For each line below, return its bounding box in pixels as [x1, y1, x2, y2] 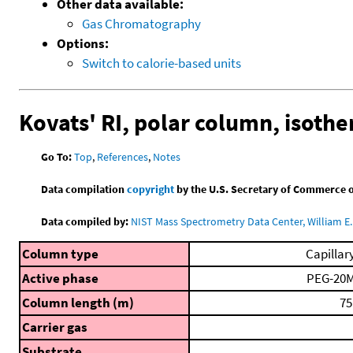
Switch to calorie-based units [82, 54, 241, 72]
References [97, 149, 149, 164]
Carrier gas [22, 318, 87, 336]
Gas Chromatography [82, 14, 201, 32]
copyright [127, 181, 175, 196]
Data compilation [41, 181, 128, 196]
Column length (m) [22, 294, 134, 312]
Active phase [22, 269, 98, 288]
